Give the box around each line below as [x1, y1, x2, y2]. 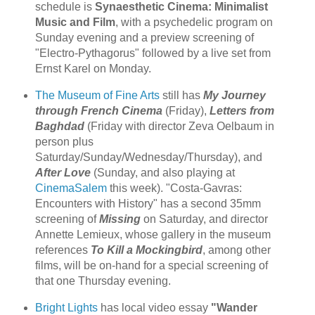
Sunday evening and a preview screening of [34, 32, 254, 44]
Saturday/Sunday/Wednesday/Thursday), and [34, 151, 262, 164]
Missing [98, 213, 141, 226]
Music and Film [34, 16, 115, 29]
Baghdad [34, 120, 84, 133]
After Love [34, 167, 91, 179]
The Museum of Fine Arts [34, 89, 160, 102]
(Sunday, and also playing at [90, 167, 235, 179]
